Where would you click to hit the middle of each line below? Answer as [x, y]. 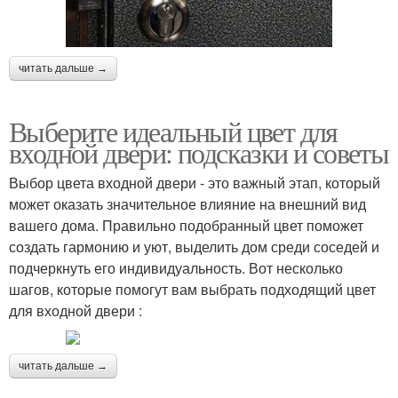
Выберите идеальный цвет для [173, 131]
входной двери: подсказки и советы [199, 152]
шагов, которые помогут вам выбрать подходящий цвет [192, 289]
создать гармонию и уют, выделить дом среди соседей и [194, 246]
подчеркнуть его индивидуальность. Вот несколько [176, 267]
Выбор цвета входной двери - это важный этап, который [195, 182]
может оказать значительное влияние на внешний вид [187, 203]
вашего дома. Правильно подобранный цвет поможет [186, 225]
